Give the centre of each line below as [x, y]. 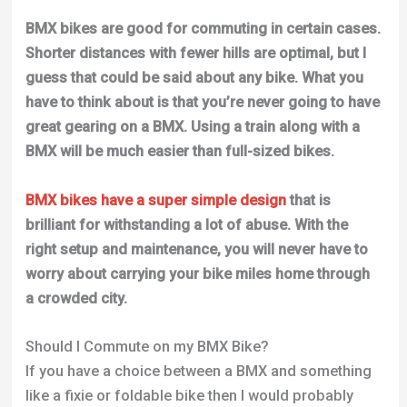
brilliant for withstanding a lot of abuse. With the [186, 224]
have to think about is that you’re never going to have [202, 103]
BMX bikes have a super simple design [155, 200]
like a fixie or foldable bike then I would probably [189, 395]
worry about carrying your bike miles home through [197, 273]
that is [308, 200]
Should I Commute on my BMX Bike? [147, 346]
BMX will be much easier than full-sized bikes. [179, 152]
